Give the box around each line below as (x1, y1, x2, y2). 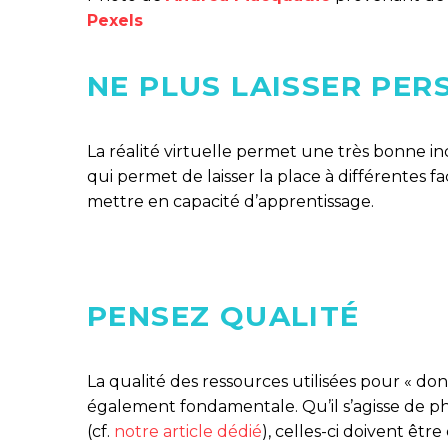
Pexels (87, 11, 144, 31)
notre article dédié (114, 421, 262, 441)
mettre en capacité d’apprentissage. (87, 191, 374, 211)
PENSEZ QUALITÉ (87, 299, 360, 334)
